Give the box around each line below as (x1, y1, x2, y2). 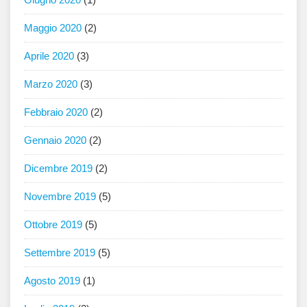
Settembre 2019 (24, 247, 95, 259)
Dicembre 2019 (24, 162, 93, 175)
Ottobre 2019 (24, 219, 82, 231)
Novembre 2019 (24, 191, 96, 203)
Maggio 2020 (24, 22, 82, 34)
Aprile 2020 (24, 50, 74, 62)
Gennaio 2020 (24, 134, 86, 147)
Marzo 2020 (24, 78, 77, 90)
